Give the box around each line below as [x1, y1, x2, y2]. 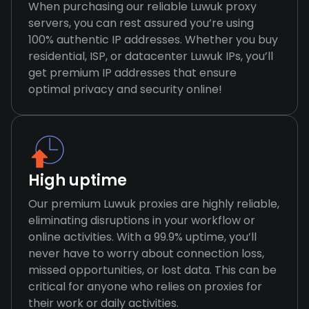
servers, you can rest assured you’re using [28, 15, 254, 31]
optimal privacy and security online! [28, 81, 222, 97]
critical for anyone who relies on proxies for [28, 279, 262, 295]
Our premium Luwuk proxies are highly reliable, [28, 196, 279, 212]
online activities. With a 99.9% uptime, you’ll [28, 229, 257, 245]
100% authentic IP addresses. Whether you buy [28, 32, 278, 48]
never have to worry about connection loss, [28, 246, 264, 261]
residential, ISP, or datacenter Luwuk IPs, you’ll [28, 48, 273, 64]
